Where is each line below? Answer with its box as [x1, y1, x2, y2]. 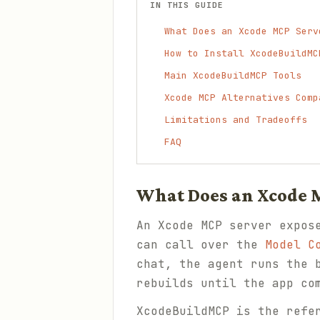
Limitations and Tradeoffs [164, 114, 307, 126]
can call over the [136, 237, 265, 252]
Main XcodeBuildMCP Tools [164, 69, 301, 81]
